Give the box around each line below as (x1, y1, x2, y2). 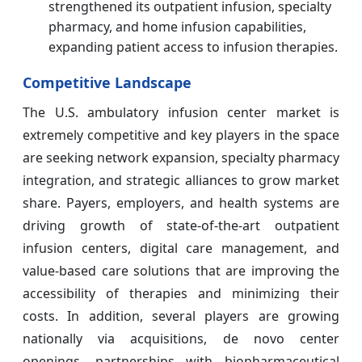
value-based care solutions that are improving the (23, 261, 339, 280)
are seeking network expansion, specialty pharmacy (23, 148, 339, 166)
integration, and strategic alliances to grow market (23, 170, 339, 189)
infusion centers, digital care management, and (23, 238, 339, 257)
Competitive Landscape (23, 72, 192, 92)
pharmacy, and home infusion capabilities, (48, 17, 306, 36)
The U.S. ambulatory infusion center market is (23, 103, 339, 121)
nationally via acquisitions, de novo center (23, 329, 339, 347)
